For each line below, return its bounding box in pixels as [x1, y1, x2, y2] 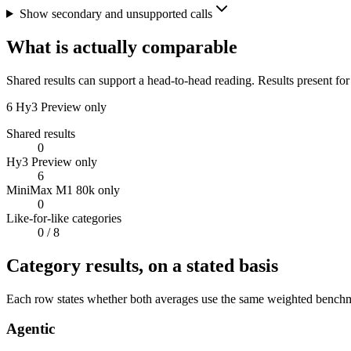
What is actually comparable [6, 36, 237, 57]
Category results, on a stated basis [6, 255, 278, 276]
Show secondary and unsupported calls [19, 6, 212, 20]
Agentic [6, 320, 55, 338]
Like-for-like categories [6, 211, 121, 225]
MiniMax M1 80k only [6, 183, 120, 197]
